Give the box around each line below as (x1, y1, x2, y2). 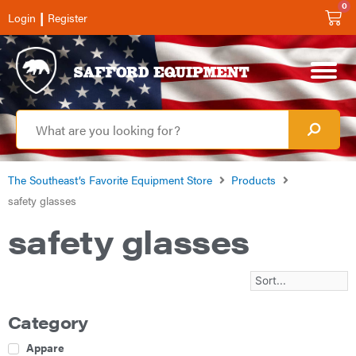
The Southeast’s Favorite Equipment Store (8, 171, 212, 188)
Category (8, 309, 88, 334)
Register (48, 10, 87, 25)
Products (231, 171, 276, 188)
